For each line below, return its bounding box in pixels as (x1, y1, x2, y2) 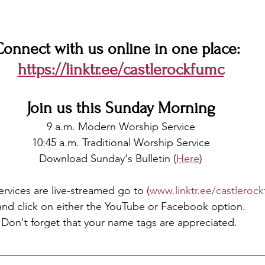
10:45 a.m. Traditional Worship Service (31, 136, 210, 149)
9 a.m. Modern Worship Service (46, 120, 195, 133)
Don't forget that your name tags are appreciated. (1, 216, 237, 229)
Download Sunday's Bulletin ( (39, 152, 176, 165)
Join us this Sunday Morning (26, 99, 215, 117)
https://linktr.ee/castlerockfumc (17, 60, 224, 79)
